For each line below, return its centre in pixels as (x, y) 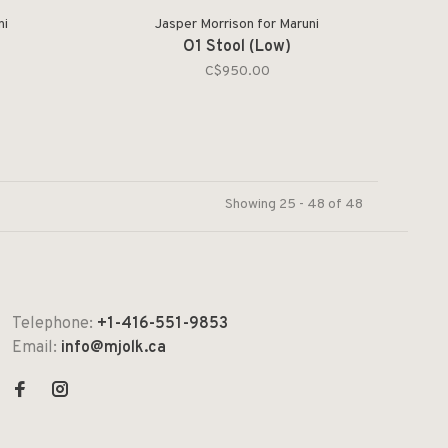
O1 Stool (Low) (237, 46)
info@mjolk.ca (113, 347)
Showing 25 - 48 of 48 (293, 204)
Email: (36, 347)
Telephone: (54, 323)
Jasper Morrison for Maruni (237, 24)
